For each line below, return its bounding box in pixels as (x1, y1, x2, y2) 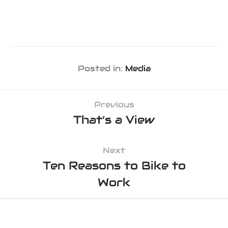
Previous (94, 99, 134, 110)
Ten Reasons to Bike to (42, 158, 186, 173)
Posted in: (77, 63, 125, 74)
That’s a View (73, 112, 155, 127)
